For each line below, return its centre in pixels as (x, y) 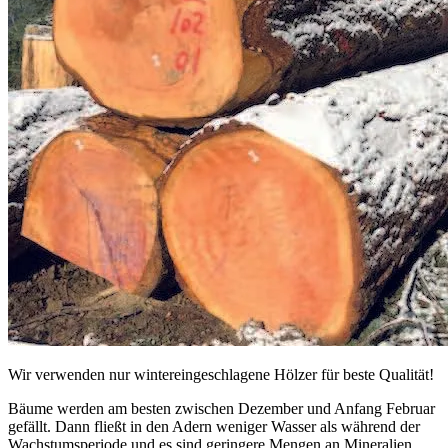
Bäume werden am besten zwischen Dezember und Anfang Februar (221, 408)
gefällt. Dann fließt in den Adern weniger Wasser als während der (214, 426)
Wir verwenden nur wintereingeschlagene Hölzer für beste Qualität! (221, 374)
